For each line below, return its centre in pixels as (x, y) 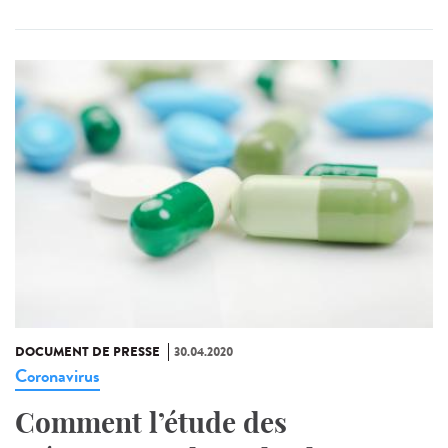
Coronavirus (57, 375)
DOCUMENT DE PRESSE (87, 351)
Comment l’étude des (151, 422)
